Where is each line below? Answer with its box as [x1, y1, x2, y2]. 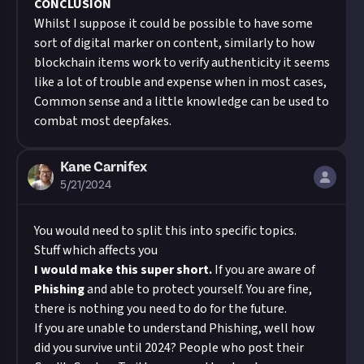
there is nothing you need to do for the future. [34, 300, 287, 318]
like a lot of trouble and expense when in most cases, [34, 73, 327, 91]
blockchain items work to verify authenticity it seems [34, 54, 330, 71]
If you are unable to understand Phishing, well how [34, 319, 315, 337]
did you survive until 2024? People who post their [34, 339, 304, 357]
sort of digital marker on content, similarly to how [34, 34, 315, 52]
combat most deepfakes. [34, 112, 171, 130]
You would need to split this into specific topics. [34, 222, 297, 240]
